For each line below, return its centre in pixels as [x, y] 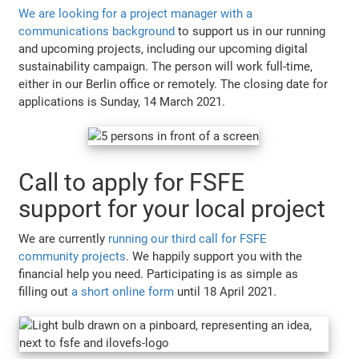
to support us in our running [250, 31]
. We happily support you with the [214, 256]
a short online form [123, 291]
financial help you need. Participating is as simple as [159, 274]
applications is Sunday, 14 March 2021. [122, 101]
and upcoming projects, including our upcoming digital [163, 48]
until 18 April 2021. [226, 291]
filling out [45, 291]
